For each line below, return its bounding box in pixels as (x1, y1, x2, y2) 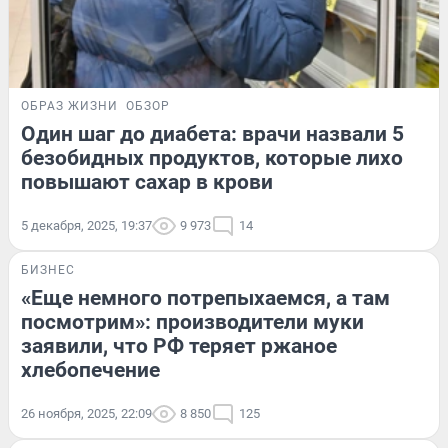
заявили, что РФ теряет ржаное (21, 333, 337, 358)
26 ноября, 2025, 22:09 (21, 405, 152, 421)
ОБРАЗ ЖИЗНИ (21, 98, 118, 113)
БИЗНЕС (21, 262, 75, 277)
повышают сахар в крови (21, 169, 273, 194)
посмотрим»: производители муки (21, 309, 364, 334)
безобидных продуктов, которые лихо (21, 145, 403, 170)
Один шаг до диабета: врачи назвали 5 (21, 121, 404, 146)
